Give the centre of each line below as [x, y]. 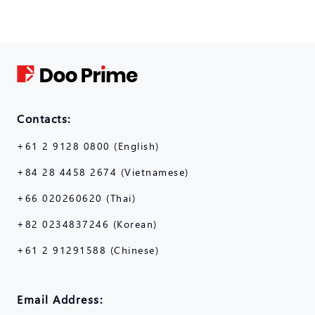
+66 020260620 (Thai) [76, 198]
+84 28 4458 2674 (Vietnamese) [103, 172]
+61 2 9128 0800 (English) [88, 146]
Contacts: [44, 118]
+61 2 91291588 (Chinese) [88, 250]
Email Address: [60, 299]
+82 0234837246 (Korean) [87, 224]
